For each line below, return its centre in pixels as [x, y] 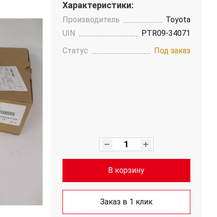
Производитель [91, 20]
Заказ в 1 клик [126, 202]
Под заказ [172, 51]
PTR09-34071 [166, 33]
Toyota [178, 20]
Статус [75, 51]
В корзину [126, 170]
